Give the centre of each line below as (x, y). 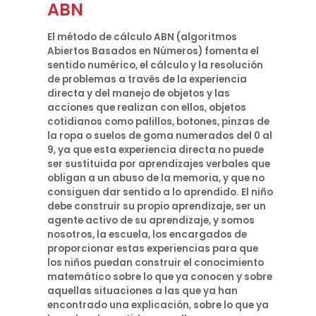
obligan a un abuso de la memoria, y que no (156, 178)
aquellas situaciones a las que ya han (143, 291)
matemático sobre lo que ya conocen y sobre (160, 277)
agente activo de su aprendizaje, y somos (151, 220)
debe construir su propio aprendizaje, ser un (157, 206)
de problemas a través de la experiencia (147, 79)
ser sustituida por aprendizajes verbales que (159, 164)
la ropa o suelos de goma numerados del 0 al (160, 136)
